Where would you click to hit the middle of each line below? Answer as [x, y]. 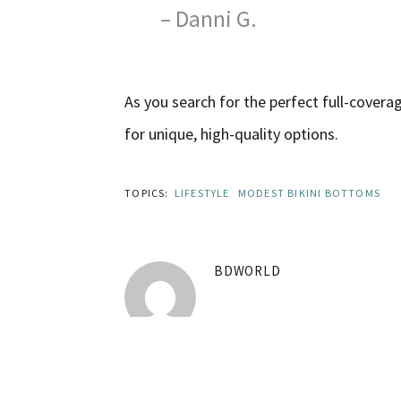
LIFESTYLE [202, 193]
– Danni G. [209, 18]
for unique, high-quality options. [232, 134]
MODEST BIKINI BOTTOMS [309, 193]
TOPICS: [148, 193]
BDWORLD [247, 271]
